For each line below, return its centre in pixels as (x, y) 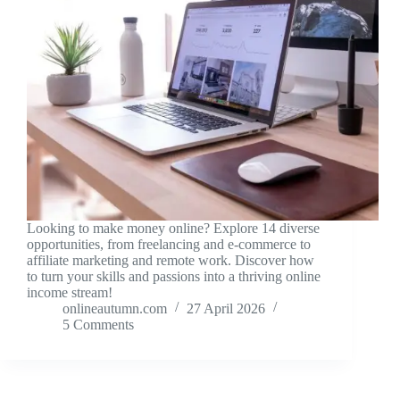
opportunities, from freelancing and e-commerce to (169, 245)
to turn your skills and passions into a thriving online (174, 277)
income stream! (70, 293)
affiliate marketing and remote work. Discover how (171, 261)
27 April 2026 (226, 309)
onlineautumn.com (115, 309)
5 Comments (98, 325)
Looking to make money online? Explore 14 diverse (173, 229)
